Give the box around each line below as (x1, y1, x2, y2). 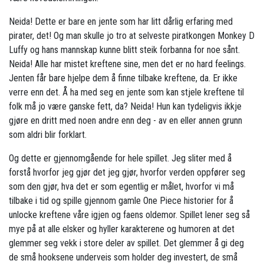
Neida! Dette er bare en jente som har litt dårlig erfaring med (9, 16, 233, 28)
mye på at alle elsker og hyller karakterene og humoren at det (9, 223, 235, 235)
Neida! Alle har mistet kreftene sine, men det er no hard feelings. (9, 58, 246, 70)
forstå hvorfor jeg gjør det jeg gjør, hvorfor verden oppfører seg (9, 167, 245, 179)
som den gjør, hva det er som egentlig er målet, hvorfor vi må (9, 181, 234, 193)
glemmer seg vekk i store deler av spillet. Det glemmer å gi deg (9, 237, 244, 249)
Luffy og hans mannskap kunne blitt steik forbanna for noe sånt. (9, 44, 240, 56)
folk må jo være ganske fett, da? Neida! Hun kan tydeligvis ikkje (9, 101, 242, 113)
